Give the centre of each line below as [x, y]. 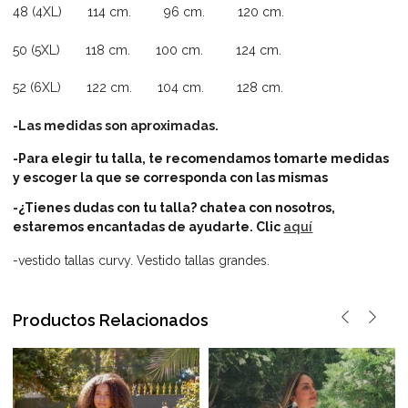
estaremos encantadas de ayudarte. [133, 226]
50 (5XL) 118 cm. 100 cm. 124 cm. [148, 50]
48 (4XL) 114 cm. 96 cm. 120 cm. [149, 12]
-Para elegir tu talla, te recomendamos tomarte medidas [201, 159]
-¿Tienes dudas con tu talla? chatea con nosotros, [174, 207]
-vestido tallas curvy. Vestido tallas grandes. [142, 261]
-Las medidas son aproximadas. [116, 125]
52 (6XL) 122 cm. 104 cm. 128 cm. [148, 88]
